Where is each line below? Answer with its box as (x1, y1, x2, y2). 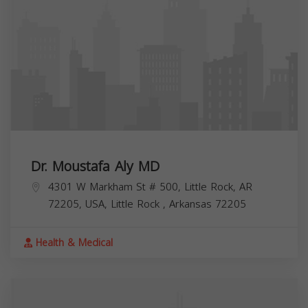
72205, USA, (48, 194, 111, 214)
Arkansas (169, 194, 215, 214)
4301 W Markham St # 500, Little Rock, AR (48, 177, 252, 197)
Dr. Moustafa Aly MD (31, 153, 159, 179)
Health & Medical (32, 233, 113, 252)
